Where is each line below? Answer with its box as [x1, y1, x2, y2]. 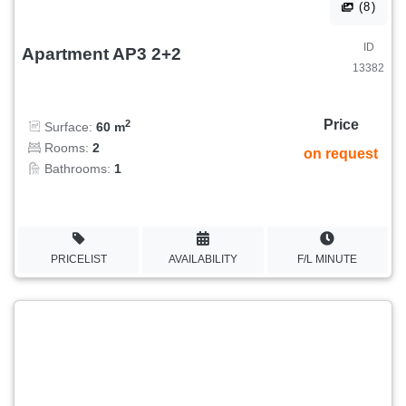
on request [304, 146, 378, 162]
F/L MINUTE [297, 252, 358, 266]
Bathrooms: [41, 161, 114, 177]
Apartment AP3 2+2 [22, 43, 181, 63]
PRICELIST [50, 252, 107, 266]
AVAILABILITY [168, 252, 237, 266]
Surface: [41, 120, 96, 135]
